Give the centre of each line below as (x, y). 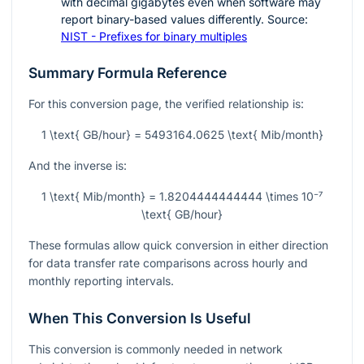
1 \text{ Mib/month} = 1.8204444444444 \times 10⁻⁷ (182, 197)
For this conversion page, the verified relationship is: (166, 104)
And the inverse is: (78, 166)
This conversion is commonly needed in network (156, 349)
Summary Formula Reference (128, 73)
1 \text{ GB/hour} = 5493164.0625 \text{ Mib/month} (182, 135)
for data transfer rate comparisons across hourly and (168, 263)
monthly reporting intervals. (101, 281)
